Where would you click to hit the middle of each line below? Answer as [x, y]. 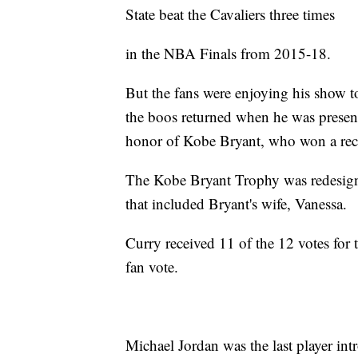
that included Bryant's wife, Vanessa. [236, 203]
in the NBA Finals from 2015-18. [228, 53]
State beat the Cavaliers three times [230, 14]
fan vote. [152, 266]
